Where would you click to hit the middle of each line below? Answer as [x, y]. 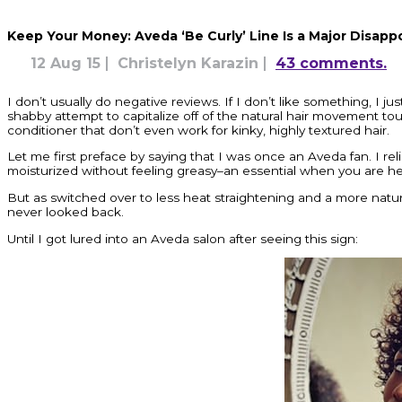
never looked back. [66, 211]
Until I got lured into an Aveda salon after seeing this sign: [183, 238]
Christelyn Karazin [188, 63]
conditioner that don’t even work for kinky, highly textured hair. [198, 130]
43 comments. [331, 63]
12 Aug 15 [66, 63]
